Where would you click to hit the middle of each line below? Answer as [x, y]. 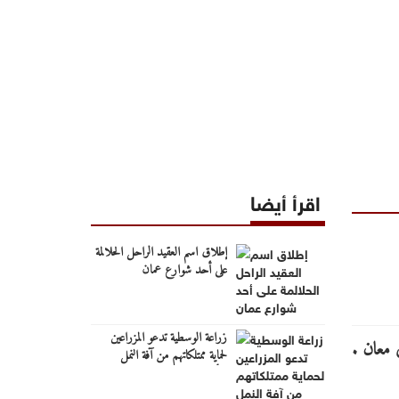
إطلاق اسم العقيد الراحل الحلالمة [161, 252]
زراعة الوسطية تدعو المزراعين [168, 338]
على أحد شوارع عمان [184, 270]
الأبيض [212, 373]
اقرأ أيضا [285, 200]
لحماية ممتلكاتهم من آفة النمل [173, 355]
